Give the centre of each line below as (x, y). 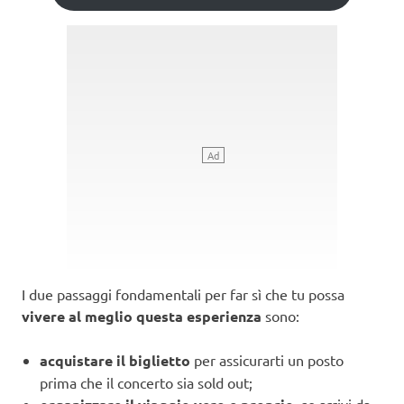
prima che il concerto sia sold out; (146, 382)
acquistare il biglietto (115, 360)
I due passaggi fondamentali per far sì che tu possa (183, 294)
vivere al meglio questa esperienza (142, 316)
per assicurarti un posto (267, 359)
